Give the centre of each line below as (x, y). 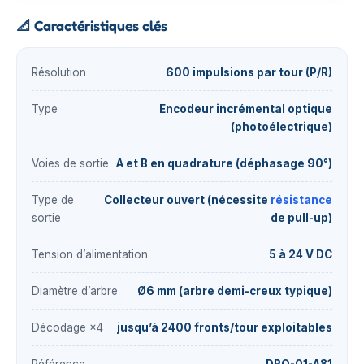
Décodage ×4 (67, 327)
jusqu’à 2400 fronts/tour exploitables (225, 327)
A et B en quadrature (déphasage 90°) (224, 163)
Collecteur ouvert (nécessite (187, 200)
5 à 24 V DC (301, 254)
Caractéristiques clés (99, 26)
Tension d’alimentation (90, 254)
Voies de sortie (70, 163)
